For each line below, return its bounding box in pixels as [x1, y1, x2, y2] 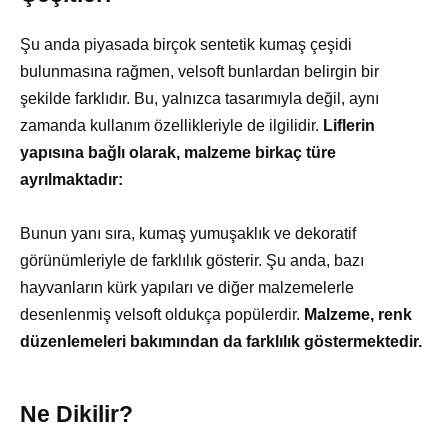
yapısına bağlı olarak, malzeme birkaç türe [20, 143, 336, 161]
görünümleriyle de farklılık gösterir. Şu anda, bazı [20, 251, 364, 269]
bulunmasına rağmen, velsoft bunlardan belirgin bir [20, 62, 379, 80]
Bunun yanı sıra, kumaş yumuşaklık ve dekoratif [20, 224, 356, 242]
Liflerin [323, 116, 375, 134]
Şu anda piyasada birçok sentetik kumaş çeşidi [20, 35, 352, 53]
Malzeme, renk [304, 305, 412, 323]
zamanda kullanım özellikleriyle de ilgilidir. [20, 116, 323, 134]
